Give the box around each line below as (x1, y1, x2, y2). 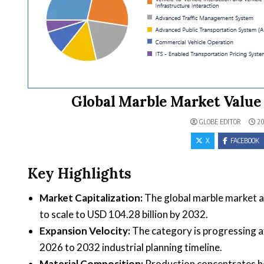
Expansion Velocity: (39, 224, 130, 237)
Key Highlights (28, 164, 131, 183)
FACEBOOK (230, 136, 259, 145)
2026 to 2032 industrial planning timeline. (39, 240, 222, 253)
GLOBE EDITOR (199, 117, 241, 126)
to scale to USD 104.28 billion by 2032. (39, 207, 208, 220)
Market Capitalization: (39, 191, 143, 204)
